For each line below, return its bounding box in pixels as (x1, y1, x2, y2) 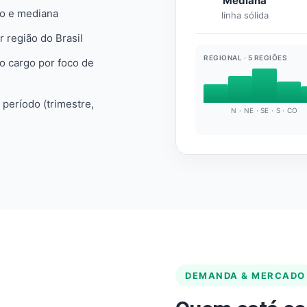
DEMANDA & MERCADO (185, 270, 306, 281)
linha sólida (221, 10, 269, 21)
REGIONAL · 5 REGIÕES (204, 53, 286, 62)
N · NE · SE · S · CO (231, 106, 298, 114)
